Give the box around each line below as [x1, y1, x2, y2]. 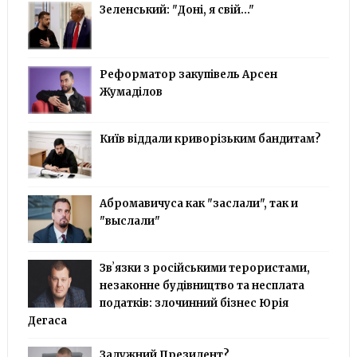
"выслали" [99, 214, 160, 228]
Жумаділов [99, 84, 163, 99]
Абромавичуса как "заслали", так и [99, 196, 298, 210]
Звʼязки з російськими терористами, [99, 261, 310, 275]
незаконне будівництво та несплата [99, 278, 304, 292]
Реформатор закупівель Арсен [99, 67, 277, 81]
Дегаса [27, 313, 67, 328]
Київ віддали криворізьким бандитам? [99, 131, 321, 146]
